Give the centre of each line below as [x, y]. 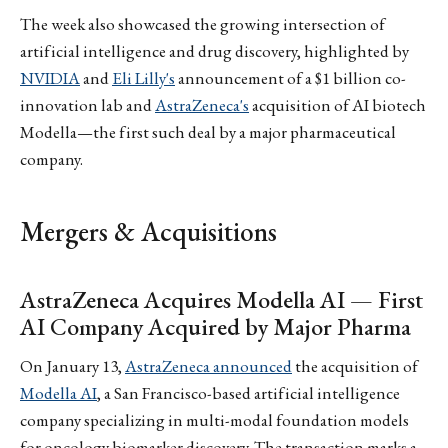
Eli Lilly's [143, 77]
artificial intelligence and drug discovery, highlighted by [214, 50]
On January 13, [72, 366]
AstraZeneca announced [208, 366]
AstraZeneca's [202, 104]
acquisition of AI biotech [337, 104]
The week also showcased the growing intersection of [202, 23]
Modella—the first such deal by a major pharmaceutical [208, 131]
